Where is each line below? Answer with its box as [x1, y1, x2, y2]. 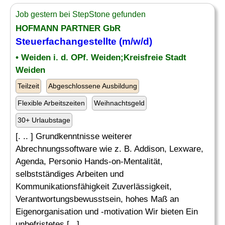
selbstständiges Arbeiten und [16, 169, 124, 179]
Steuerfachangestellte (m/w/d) [16, 36, 152, 47]
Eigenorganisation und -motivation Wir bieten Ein [16, 207, 198, 216]
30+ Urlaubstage [18, 116, 70, 124]
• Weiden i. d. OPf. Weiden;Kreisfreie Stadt [16, 53, 186, 62]
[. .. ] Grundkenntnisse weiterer [16, 132, 132, 141]
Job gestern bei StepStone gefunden [16, 10, 146, 19]
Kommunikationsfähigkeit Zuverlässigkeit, [16, 182, 172, 191]
